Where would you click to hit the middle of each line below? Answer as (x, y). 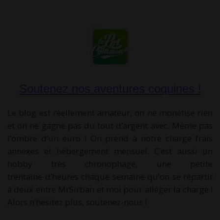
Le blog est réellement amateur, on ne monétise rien (110, 113)
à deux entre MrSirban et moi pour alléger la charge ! (110, 190)
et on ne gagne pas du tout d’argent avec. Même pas (110, 126)
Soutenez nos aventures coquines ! (110, 89)
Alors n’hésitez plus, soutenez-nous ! (77, 202)
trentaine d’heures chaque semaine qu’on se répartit (110, 177)
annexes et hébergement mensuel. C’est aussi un (110, 151)
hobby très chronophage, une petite (110, 164)
